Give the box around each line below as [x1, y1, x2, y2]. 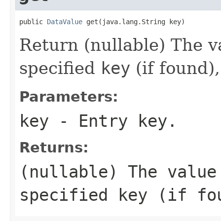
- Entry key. [49, 110, 177, 131]
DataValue [47, 17, 82, 26]
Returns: [19, 139, 89, 156]
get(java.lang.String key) [82, 17, 185, 26]
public [19, 17, 47, 26]
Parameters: [19, 88, 118, 105]
